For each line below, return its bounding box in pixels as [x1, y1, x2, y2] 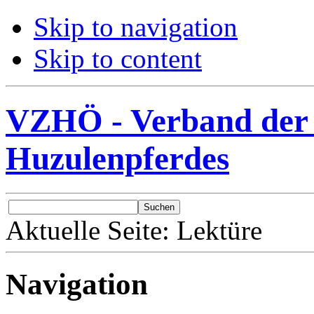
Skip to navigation [34, 12, 238, 42]
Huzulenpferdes [6, 140, 229, 177]
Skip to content [34, 43, 202, 74]
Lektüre [177, 214, 262, 245]
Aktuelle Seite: [6, 214, 177, 245]
